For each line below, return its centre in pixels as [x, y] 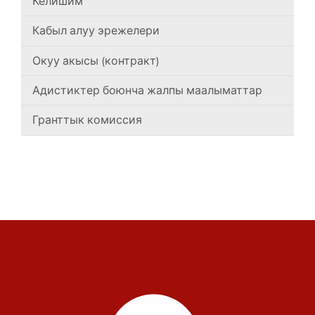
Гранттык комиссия [87, 120]
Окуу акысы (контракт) [96, 60]
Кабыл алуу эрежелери [96, 31]
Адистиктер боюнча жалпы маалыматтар [147, 90]
